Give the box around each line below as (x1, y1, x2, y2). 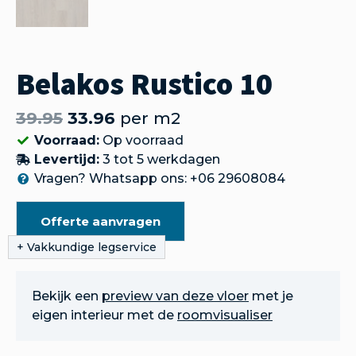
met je (249, 288, 293, 304)
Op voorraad (99, 133, 184, 149)
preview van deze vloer (102, 288, 249, 304)
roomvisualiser (177, 308, 273, 323)
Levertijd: (33, 152, 99, 168)
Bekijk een (32, 288, 102, 304)
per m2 (115, 108, 180, 129)
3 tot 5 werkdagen (99, 152, 220, 168)
